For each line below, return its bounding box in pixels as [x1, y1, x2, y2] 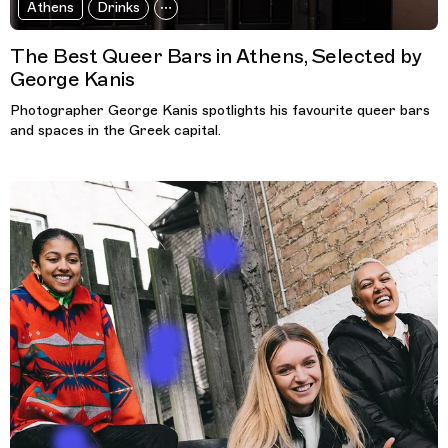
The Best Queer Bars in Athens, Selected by [10, 43, 421, 69]
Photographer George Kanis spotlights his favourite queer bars [10, 101, 430, 119]
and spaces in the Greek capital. [10, 121, 221, 139]
